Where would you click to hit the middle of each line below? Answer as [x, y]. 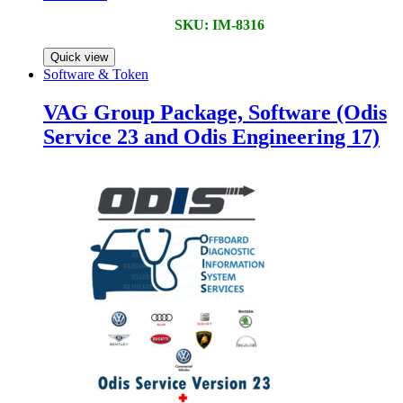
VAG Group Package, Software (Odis [215, 112]
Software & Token [96, 74]
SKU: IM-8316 [219, 25]
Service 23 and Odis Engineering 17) [211, 136]
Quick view [79, 57]
